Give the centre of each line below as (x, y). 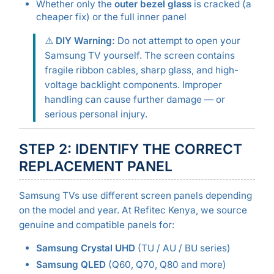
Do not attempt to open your (177, 40)
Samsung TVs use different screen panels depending (135, 196)
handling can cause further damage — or (135, 99)
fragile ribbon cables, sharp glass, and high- (141, 70)
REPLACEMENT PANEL (95, 167)
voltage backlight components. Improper (133, 84)
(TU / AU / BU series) (183, 248)
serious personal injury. (96, 114)
